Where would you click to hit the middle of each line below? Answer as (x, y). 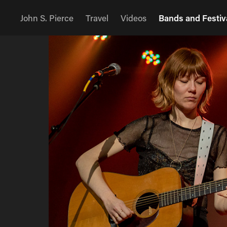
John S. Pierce (47, 18)
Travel (97, 18)
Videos (134, 18)
